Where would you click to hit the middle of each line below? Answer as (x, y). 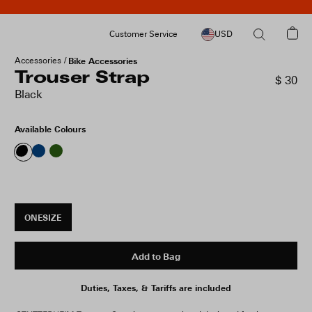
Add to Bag (156, 256)
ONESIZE (43, 218)
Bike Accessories (102, 61)
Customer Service (143, 34)
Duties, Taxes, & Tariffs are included (156, 288)
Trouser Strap (82, 79)
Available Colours (50, 129)
